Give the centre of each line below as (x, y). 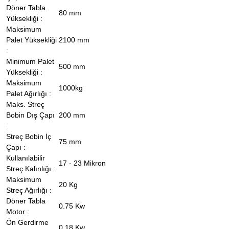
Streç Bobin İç (29, 136)
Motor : (19, 212)
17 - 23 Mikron (82, 163)
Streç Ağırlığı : (30, 190)
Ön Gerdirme (27, 222)
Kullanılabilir (26, 158)
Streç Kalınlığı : (31, 169)
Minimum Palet (30, 61)
